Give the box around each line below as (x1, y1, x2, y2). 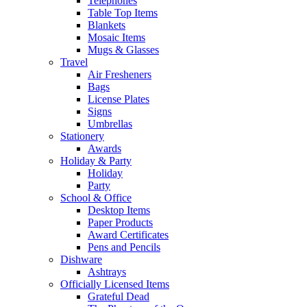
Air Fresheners (88, 69, 151, 80)
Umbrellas (88, 118, 132, 130)
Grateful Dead (88, 291, 149, 302)
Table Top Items (88, 7, 158, 19)
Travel (60, 56, 88, 68)
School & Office (60, 192, 132, 204)
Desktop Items (88, 204, 150, 216)
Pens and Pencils (88, 241, 160, 253)
